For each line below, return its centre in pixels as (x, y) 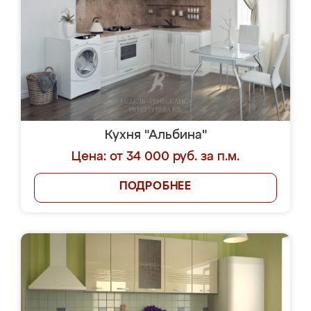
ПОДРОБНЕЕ (155, 187)
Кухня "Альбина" (155, 135)
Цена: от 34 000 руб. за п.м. (155, 157)
